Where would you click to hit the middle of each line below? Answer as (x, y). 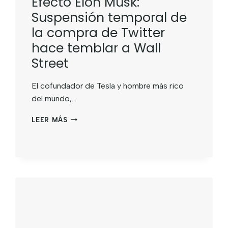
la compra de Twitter (98, 33)
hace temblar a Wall (96, 48)
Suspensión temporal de (109, 17)
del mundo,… (54, 98)
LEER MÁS (50, 120)
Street (50, 63)
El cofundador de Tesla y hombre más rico (108, 85)
